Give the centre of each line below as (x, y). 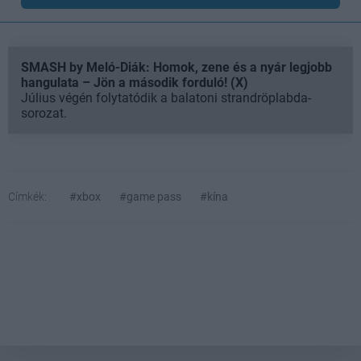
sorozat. (44, 113)
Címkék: (27, 197)
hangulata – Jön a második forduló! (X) (135, 83)
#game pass (150, 197)
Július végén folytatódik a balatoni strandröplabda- (166, 98)
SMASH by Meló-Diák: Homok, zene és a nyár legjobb (176, 67)
